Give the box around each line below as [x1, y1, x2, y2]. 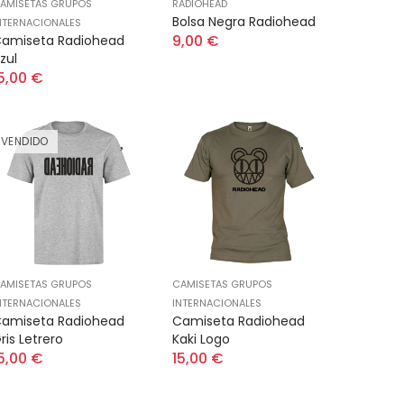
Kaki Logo [172, 330, 230, 348]
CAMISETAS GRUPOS [172, 277, 272, 291]
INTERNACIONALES [172, 296, 262, 310]
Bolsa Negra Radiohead [172, 13, 316, 31]
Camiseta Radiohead [172, 312, 305, 330]
